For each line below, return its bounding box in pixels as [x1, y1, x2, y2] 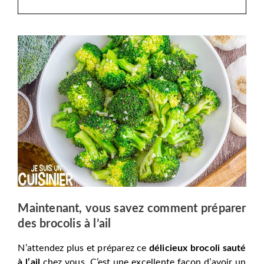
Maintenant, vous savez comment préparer [18, 202, 246, 214]
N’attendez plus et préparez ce [18, 243, 149, 253]
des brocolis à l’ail [18, 217, 111, 230]
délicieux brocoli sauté [148, 243, 246, 253]
